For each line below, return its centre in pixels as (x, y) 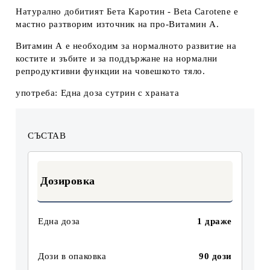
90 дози (215, 256)
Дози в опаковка (72, 256)
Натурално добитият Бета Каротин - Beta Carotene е (127, 11)
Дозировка (68, 181)
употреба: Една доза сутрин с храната (98, 93)
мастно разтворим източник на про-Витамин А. (118, 24)
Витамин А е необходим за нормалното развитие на (126, 46)
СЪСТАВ (47, 136)
